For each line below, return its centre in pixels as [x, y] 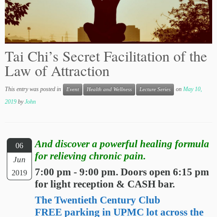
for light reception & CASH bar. [105, 184]
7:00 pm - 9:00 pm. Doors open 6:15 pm [122, 172]
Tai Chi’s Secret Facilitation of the [106, 56]
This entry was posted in [34, 89]
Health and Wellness [109, 90]
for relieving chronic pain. [91, 156]
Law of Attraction [57, 70]
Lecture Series [155, 90]
